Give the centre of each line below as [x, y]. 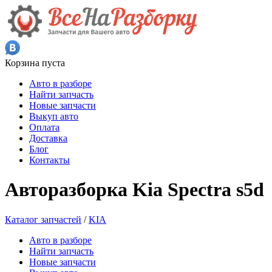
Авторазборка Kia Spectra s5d [134, 190]
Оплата [44, 127]
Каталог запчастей [43, 219]
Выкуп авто [54, 116]
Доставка [48, 138]
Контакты [49, 160]
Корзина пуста [35, 63]
